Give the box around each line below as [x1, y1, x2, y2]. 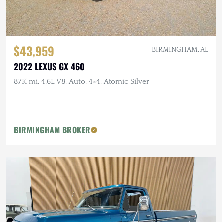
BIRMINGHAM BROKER [14, 124, 91, 136]
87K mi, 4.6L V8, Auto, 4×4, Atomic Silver [14, 77, 149, 86]
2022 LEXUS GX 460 [14, 60, 85, 73]
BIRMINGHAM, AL [152, 46, 208, 54]
